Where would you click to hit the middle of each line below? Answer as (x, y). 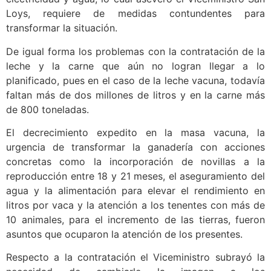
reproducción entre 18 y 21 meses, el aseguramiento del (135, 176)
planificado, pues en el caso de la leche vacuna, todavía (135, 80)
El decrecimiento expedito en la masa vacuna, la (135, 133)
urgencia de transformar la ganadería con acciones (135, 147)
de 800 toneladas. (47, 109)
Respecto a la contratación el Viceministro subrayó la (135, 257)
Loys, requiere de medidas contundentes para (135, 14)
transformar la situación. (62, 28)
